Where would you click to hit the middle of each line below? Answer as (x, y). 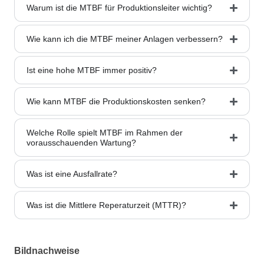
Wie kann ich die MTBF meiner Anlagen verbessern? (125, 39)
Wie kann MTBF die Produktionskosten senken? (116, 101)
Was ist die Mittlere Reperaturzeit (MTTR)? (106, 205)
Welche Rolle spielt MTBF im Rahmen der (105, 132)
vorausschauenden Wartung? (81, 142)
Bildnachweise (47, 250)
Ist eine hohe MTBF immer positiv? (92, 70)
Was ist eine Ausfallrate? (72, 174)
